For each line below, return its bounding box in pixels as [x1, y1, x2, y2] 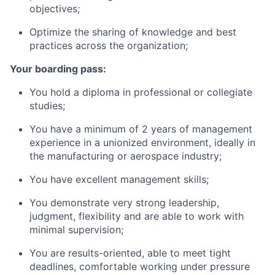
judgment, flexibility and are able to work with [29, 210, 244, 222]
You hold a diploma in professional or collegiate [29, 86, 252, 98]
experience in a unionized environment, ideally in [29, 136, 255, 149]
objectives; [29, 2, 80, 15]
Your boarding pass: [10, 63, 106, 75]
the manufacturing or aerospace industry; [29, 150, 222, 162]
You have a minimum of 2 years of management [29, 123, 252, 135]
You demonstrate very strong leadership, [29, 196, 219, 209]
